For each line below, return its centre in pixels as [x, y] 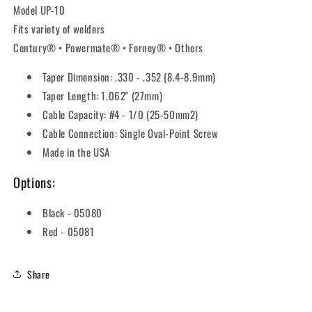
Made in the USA [76, 151]
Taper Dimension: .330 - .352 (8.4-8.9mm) [130, 76]
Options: [34, 182]
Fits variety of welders [59, 28]
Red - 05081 [69, 232]
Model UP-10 [39, 9]
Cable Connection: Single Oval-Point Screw [131, 133]
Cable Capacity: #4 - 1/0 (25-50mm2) [120, 114]
